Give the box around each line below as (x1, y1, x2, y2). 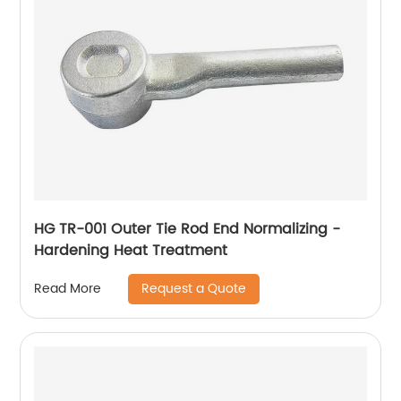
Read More (34, 278, 102, 300)
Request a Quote (141, 277, 247, 299)
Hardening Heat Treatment (34, 238, 228, 262)
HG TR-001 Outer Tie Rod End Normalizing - (34, 217, 341, 241)
